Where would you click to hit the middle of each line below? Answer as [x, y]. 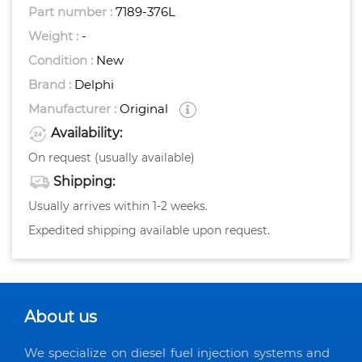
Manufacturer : [74, 109]
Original [144, 109]
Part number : [72, 12]
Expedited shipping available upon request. [149, 231]
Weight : [55, 36]
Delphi [94, 85]
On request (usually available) [112, 158]
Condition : [62, 61]
